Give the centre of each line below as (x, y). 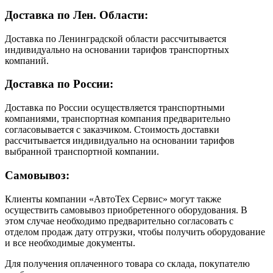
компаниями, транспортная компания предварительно (118, 119)
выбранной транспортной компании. (82, 152)
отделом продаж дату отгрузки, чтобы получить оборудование (135, 232)
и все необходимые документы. (70, 243)
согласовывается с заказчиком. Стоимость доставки (112, 130)
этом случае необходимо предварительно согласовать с (119, 221)
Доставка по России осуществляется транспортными (115, 108)
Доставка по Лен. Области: (76, 15)
